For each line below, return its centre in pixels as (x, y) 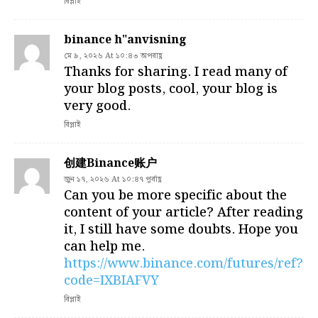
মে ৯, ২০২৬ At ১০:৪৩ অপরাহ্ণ (113, 56)
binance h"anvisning (125, 40)
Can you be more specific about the (175, 196)
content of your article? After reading (183, 213)
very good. (97, 106)
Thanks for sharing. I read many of (176, 72)
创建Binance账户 (110, 164)
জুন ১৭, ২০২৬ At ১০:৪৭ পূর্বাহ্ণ (113, 180)
